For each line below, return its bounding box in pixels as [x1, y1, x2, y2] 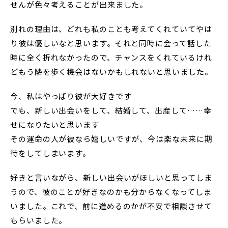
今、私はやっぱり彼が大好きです [10, 91, 132, 102]
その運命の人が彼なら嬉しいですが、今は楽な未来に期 [10, 133, 213, 145]
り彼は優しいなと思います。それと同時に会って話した [10, 38, 212, 49]
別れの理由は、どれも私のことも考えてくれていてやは [10, 23, 212, 35]
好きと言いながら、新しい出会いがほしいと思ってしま [10, 172, 212, 183]
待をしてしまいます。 [10, 148, 91, 159]
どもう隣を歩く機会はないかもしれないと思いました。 [10, 66, 213, 77]
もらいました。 [10, 215, 67, 226]
